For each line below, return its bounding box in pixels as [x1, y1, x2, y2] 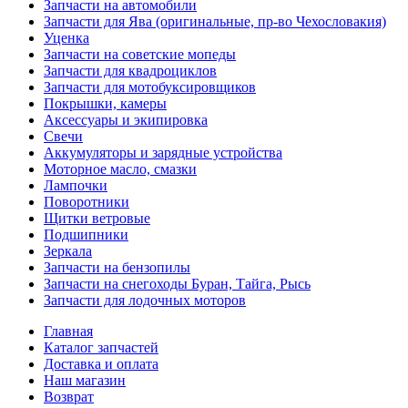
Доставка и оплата [44, 356, 158, 372]
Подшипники [44, 227, 128, 243]
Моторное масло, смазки [44, 161, 197, 178]
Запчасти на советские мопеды [44, 46, 236, 63]
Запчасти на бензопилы [44, 260, 190, 276]
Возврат [44, 389, 94, 405]
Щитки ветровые [44, 210, 150, 227]
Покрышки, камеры [44, 96, 167, 112]
